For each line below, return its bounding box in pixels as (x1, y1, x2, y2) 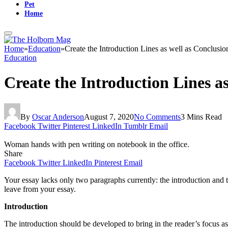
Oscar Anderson (32, 112, 84, 121)
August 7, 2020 (84, 112, 134, 121)
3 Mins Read (181, 112, 222, 121)
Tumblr (124, 121, 147, 130)
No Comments (134, 112, 181, 121)
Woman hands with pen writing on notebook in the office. (4, 139, 189, 149)
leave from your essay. (4, 184, 76, 193)
